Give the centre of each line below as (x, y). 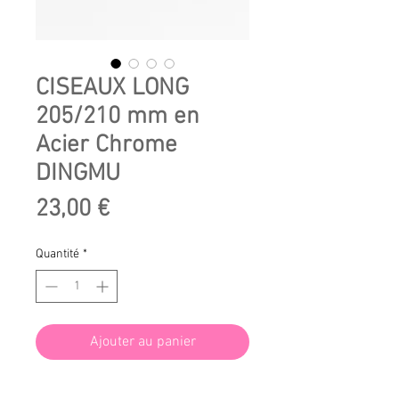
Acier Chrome (106, 146)
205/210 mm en (118, 117)
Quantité (57, 255)
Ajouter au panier (142, 342)
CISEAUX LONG (112, 89)
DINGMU (78, 174)
